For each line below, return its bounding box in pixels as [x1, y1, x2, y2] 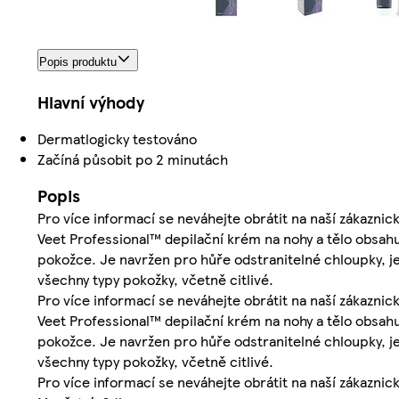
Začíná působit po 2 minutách [37, 149, 228, 170]
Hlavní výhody [37, 90, 144, 115]
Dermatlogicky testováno [37, 128, 197, 150]
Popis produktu [39, 55, 117, 69]
